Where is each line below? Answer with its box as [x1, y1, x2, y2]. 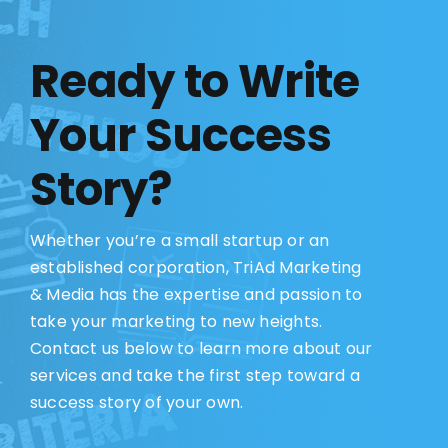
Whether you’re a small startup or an [29, 228, 330, 252]
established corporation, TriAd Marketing [29, 255, 362, 279]
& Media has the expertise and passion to [29, 282, 363, 306]
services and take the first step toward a [29, 363, 360, 387]
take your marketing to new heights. [29, 309, 323, 333]
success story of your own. [29, 390, 244, 414]
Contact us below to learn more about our [29, 336, 373, 360]
